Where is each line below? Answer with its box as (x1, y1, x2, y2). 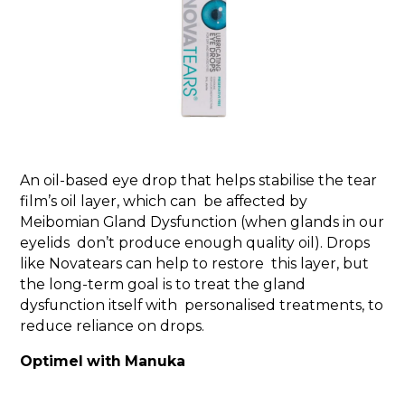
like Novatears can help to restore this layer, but (20, 255, 370, 273)
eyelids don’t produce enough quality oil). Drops (20, 234, 371, 252)
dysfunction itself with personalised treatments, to (20, 297, 384, 315)
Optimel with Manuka (20, 352, 186, 370)
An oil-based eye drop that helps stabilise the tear (20, 172, 378, 190)
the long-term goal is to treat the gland (20, 276, 306, 294)
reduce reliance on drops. (20, 317, 205, 335)
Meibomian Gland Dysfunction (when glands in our (20, 213, 385, 231)
